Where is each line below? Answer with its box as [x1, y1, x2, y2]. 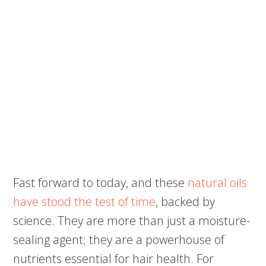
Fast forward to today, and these [13, 175, 188, 191]
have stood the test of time [13, 194, 156, 210]
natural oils [188, 175, 248, 191]
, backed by [156, 194, 216, 210]
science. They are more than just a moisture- [13, 213, 251, 229]
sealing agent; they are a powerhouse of [13, 232, 225, 248]
